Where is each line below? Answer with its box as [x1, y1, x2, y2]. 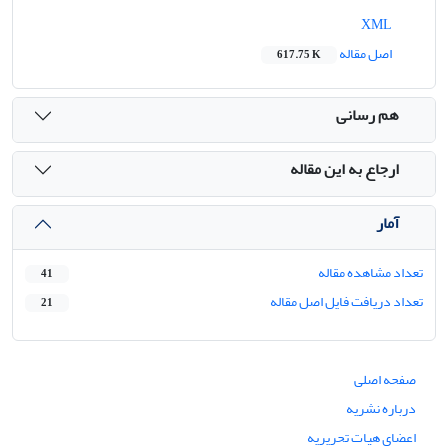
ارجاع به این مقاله [290, 154, 399, 185]
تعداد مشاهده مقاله [318, 258, 423, 286]
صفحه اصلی [354, 365, 416, 393]
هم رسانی [336, 100, 399, 131]
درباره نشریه [346, 394, 416, 422]
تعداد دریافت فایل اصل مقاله [270, 287, 423, 315]
